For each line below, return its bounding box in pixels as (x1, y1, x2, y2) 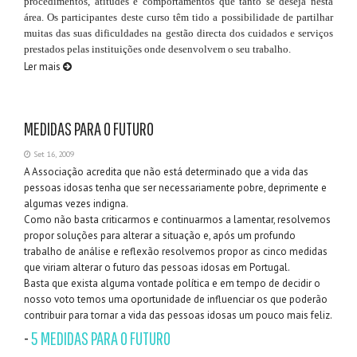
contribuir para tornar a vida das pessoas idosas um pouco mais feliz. (24, 308, 332, 323)
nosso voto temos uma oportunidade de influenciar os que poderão (24, 292, 328, 307)
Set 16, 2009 (31, 149, 74, 160)
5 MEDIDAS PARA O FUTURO (31, 328, 171, 350)
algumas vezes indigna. (24, 197, 128, 211)
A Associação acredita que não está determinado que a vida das (24, 165, 308, 179)
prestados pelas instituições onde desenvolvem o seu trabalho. (24, 43, 291, 56)
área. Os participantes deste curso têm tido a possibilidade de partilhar (24, 11, 333, 24)
